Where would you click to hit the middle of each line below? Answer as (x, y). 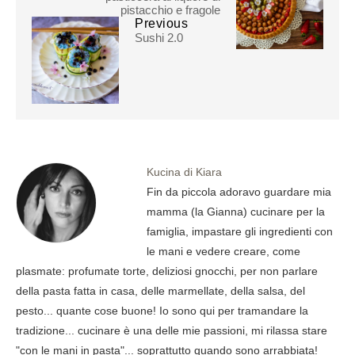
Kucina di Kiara (184, 172)
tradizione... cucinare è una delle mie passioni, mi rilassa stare (172, 331)
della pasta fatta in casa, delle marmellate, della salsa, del (160, 291)
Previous (161, 24)
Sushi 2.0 (159, 38)
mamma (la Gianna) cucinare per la (236, 212)
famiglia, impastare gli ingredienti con (240, 232)
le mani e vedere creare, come (223, 252)
